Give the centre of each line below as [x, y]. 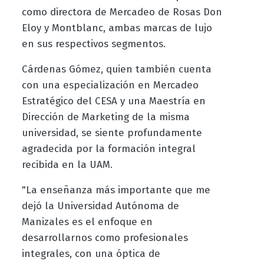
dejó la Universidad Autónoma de [100, 206]
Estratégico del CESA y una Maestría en [113, 101]
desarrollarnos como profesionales [105, 238]
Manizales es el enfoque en [87, 222]
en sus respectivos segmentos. [93, 44]
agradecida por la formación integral [108, 149]
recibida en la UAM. [67, 165]
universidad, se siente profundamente [112, 133]
